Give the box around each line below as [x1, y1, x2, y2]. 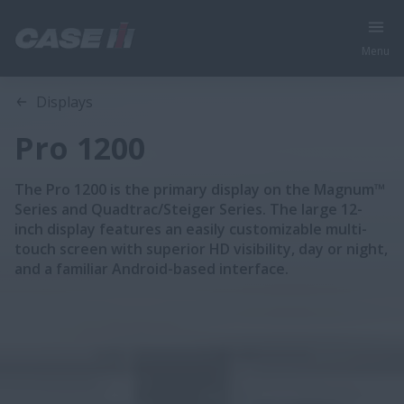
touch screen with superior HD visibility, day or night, [14, 239, 388, 259]
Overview [36, 68, 96, 85]
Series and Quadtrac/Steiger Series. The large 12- [14, 199, 363, 219]
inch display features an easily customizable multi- [14, 219, 367, 239]
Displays [36, 92, 93, 112]
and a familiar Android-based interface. [14, 259, 289, 279]
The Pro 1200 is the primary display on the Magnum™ [14, 179, 385, 199]
